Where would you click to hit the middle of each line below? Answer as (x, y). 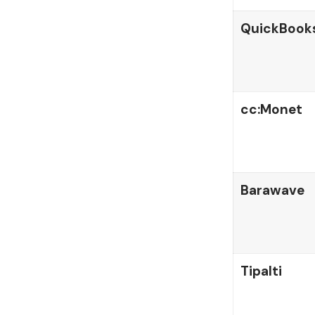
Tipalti (261, 271)
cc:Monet (271, 110)
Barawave (272, 191)
